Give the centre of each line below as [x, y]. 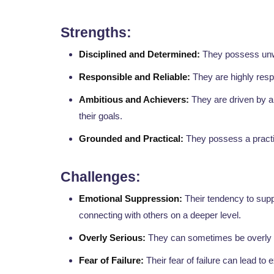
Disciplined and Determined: [139, 54]
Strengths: [96, 33]
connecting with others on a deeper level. [160, 215]
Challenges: [101, 177]
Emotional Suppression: [131, 199]
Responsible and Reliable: [135, 77]
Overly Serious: [112, 238]
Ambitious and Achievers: [134, 100]
